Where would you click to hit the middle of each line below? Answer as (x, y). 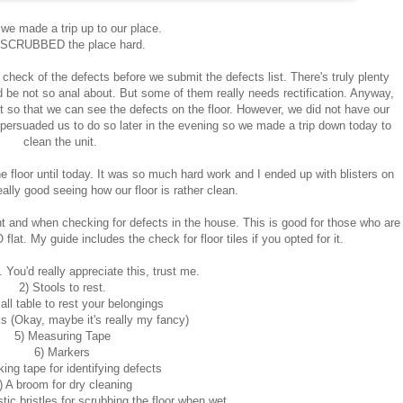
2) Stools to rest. (62, 288)
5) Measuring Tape (62, 336)
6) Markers (62, 353)
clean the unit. (62, 142)
